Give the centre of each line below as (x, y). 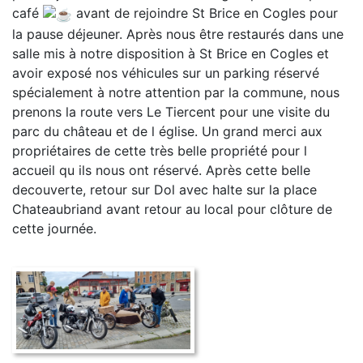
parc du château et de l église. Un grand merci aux (167, 131)
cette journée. (54, 228)
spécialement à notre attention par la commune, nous (176, 92)
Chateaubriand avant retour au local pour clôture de (172, 209)
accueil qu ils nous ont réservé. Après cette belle (161, 170)
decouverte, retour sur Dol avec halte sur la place (164, 189)
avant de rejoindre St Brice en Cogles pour (205, 13)
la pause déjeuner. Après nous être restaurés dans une (178, 34)
